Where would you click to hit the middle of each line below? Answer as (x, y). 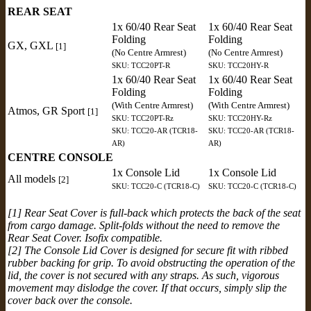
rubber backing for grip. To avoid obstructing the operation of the (151, 262)
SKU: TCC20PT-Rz (143, 118)
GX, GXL (32, 45)
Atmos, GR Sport (48, 110)
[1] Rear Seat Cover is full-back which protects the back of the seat (154, 212)
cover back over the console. (70, 300)
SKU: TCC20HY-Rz (240, 118)
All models (33, 178)
